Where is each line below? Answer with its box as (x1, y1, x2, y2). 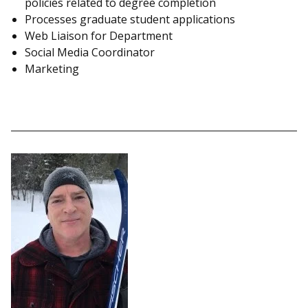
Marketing (25, 60, 79, 76)
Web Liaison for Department (25, 27, 173, 43)
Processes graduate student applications (25, 11, 235, 27)
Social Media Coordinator (25, 44, 155, 60)
